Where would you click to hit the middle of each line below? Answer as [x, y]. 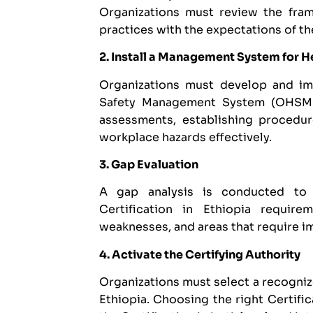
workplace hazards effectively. [185, 137]
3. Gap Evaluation [149, 165]
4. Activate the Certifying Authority [200, 254]
